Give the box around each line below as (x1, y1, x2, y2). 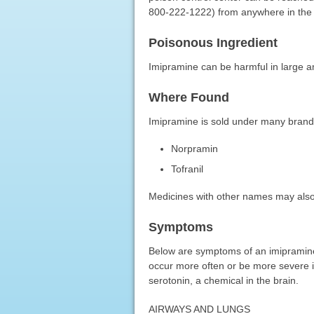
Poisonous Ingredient (148, 35, 278, 50)
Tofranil (171, 163, 204, 175)
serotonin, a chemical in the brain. (148, 274, 299, 286)
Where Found (148, 90, 229, 104)
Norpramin (171, 142, 219, 154)
